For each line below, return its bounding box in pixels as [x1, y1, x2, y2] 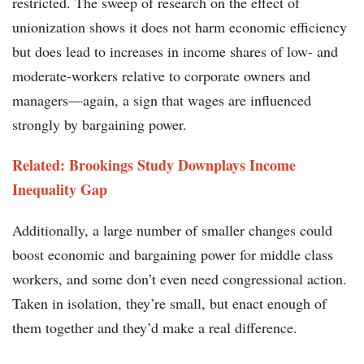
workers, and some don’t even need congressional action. [12, 269, 347, 289]
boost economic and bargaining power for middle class [12, 245, 333, 265]
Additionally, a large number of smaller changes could [12, 220, 332, 240]
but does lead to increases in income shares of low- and [12, 41, 338, 62]
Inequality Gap [12, 179, 107, 201]
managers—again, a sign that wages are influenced [12, 90, 311, 110]
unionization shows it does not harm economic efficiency [12, 17, 347, 37]
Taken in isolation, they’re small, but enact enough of [12, 293, 327, 314]
